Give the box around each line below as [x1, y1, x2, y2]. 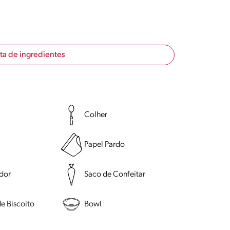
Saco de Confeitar [84, 170, 145, 179]
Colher [84, 110, 107, 119]
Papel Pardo [84, 140, 125, 149]
